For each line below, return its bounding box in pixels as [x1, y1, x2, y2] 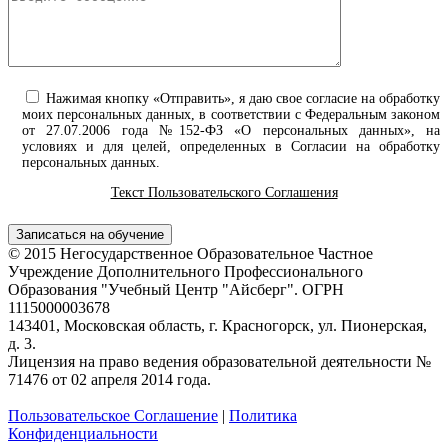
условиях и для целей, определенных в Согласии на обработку [22, 138, 440, 154]
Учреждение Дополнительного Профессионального [8, 262, 363, 280]
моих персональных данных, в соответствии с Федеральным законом [22, 106, 440, 122]
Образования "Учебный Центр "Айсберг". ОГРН [8, 280, 344, 298]
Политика [229, 406, 297, 424]
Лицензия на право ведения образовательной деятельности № [8, 352, 431, 370]
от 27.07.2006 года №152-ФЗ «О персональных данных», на [22, 122, 440, 138]
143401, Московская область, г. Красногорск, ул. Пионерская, [8, 316, 427, 334]
